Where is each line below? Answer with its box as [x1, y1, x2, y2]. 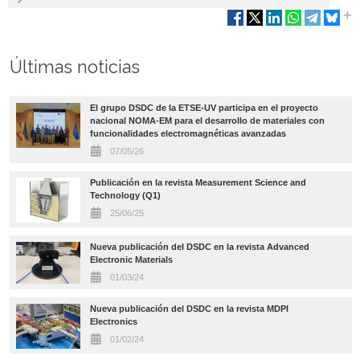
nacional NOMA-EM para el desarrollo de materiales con [89, 115, 325, 125]
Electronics [89, 316, 137, 326]
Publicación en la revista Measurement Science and [89, 177, 306, 187]
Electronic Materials [89, 254, 173, 264]
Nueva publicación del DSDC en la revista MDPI [89, 303, 288, 313]
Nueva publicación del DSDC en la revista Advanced [89, 241, 309, 252]
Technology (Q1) [89, 190, 161, 200]
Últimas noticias [10, 56, 140, 77]
